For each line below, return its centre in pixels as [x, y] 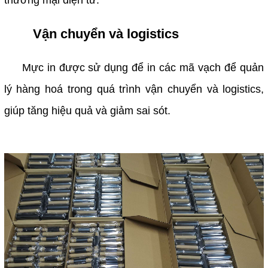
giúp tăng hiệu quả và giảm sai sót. [87, 111]
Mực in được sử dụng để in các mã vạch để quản [134, 68]
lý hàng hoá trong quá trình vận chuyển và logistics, [134, 89]
